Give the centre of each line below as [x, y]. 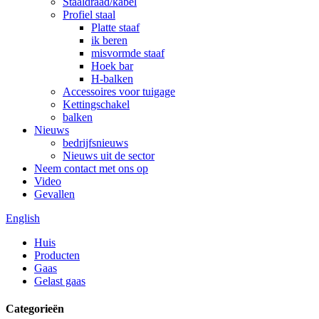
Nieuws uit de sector [109, 156]
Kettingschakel [96, 104]
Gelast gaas [60, 281]
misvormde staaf [128, 53]
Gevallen [54, 194]
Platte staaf [115, 27]
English [23, 218]
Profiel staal [89, 15]
